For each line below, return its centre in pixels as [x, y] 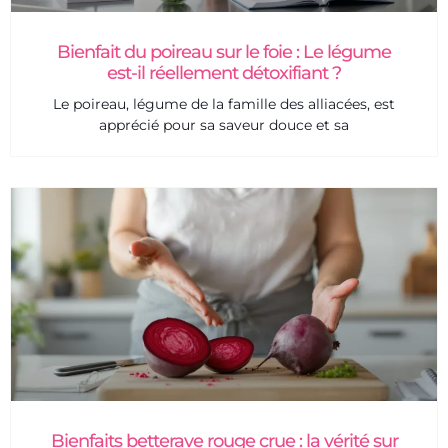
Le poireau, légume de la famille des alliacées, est [224, 104]
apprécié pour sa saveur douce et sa [224, 125]
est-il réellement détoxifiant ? [224, 73]
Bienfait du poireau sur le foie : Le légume [224, 52]
